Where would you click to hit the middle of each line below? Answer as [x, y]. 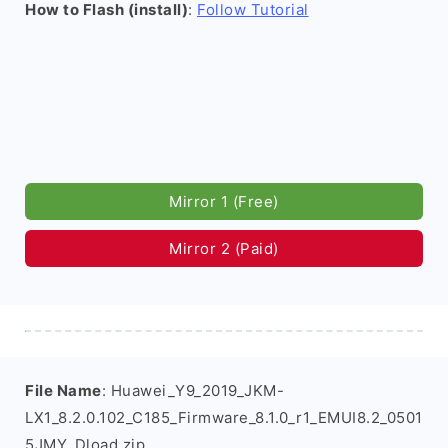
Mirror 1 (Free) [224, 201]
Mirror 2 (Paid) [224, 248]
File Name [63, 390]
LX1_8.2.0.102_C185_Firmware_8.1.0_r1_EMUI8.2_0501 [224, 417]
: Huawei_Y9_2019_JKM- [192, 390]
